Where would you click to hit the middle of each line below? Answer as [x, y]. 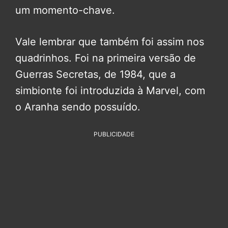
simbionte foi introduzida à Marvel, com [110, 91]
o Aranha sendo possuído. [78, 107]
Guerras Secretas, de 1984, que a [95, 75]
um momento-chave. [65, 10]
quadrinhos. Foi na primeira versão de [106, 58]
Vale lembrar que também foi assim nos [110, 42]
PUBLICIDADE [114, 134]
